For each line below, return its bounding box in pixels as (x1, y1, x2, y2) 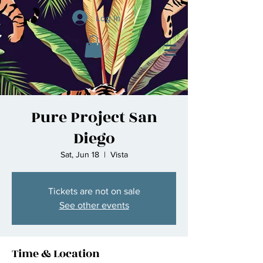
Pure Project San (31, 106, 157, 130)
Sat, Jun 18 (60, 150, 99, 160)
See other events (59, 200, 129, 211)
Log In (96, 12, 121, 23)
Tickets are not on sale (48, 186, 140, 197)
